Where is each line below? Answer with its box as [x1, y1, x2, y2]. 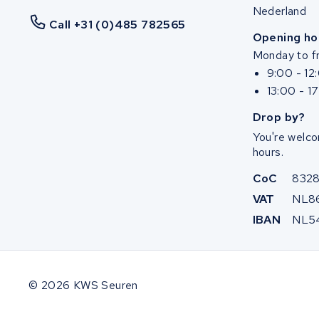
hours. [252, 145, 284, 160]
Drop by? [252, 109, 305, 125]
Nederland [252, 4, 307, 19]
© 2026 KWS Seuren [28, 277, 138, 293]
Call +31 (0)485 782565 [48, 16, 186, 32]
